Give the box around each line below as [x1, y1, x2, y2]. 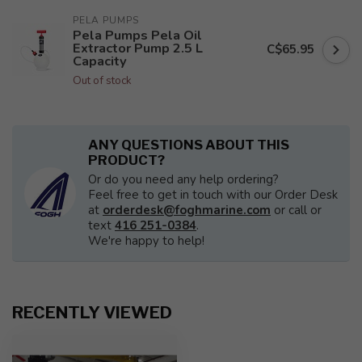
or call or [271, 202, 322, 218]
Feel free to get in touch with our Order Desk [88, 187, 338, 203]
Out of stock [73, 73, 132, 88]
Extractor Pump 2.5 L [73, 39, 203, 57]
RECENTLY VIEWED [12, 302, 172, 322]
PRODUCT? [88, 152, 165, 168]
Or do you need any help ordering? [88, 171, 279, 187]
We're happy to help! [88, 233, 204, 249]
